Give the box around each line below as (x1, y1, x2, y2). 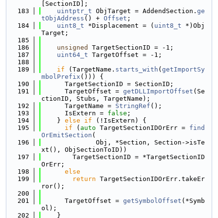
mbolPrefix (41, 73, 80, 80)
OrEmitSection (41, 131, 92, 139)
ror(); (41, 182, 65, 190)
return (73, 175, 96, 182)
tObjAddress (41, 15, 84, 22)
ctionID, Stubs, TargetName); (41, 95, 150, 102)
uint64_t (57, 51, 88, 58)
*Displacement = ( (84, 22, 154, 29)
